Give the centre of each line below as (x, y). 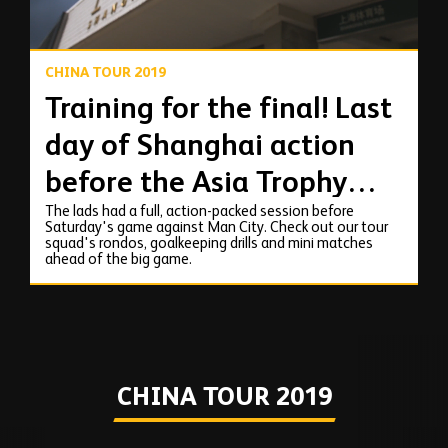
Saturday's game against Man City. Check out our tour (216, 228)
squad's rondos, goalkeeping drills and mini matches (209, 244)
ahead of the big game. (118, 260)
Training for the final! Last (218, 109)
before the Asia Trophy (196, 183)
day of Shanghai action (200, 146)
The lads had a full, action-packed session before (199, 212)
